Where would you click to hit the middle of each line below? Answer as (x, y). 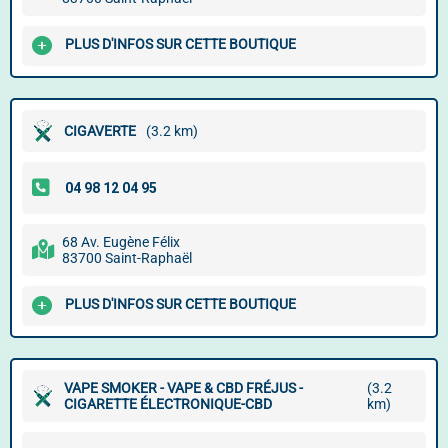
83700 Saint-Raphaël (127, 258)
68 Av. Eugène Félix (121, 242)
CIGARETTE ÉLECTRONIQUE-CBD (168, 404)
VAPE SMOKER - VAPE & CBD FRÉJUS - (183, 388)
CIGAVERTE (100, 131)
